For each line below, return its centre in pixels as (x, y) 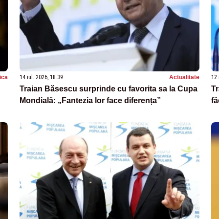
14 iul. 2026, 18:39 (41, 77)
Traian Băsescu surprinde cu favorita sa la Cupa (109, 88)
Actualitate (184, 77)
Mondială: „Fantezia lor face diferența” (90, 100)
